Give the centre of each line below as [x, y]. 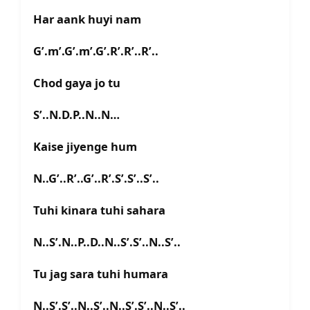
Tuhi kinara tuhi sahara [99, 210]
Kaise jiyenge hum [85, 147]
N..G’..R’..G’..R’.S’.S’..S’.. [96, 179]
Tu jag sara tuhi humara [101, 274]
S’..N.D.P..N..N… [76, 115]
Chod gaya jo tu [77, 83]
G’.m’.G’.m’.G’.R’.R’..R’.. [96, 51]
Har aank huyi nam [87, 19]
